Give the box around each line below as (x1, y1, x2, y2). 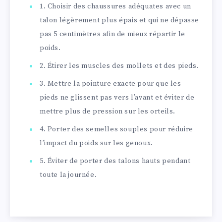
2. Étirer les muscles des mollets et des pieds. (40, 61, 199, 71)
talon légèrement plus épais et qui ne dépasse (40, 16, 200, 25)
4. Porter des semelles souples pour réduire (40, 125, 193, 134)
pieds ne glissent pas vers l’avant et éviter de (40, 93, 195, 103)
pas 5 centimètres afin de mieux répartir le (40, 30, 185, 39)
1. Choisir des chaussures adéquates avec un (40, 2, 191, 11)
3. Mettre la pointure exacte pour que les (40, 79, 181, 89)
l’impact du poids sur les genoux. (40, 139, 153, 148)
